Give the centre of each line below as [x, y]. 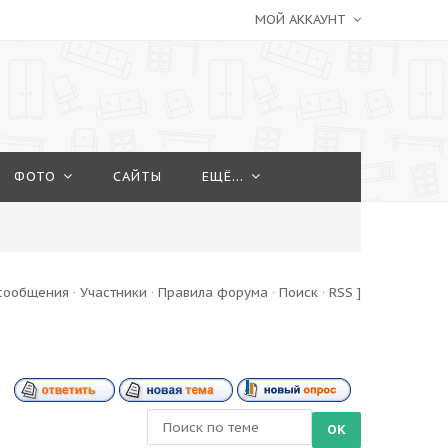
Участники [113, 292]
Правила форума [213, 292]
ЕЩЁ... [223, 176]
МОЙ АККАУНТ [302, 19]
